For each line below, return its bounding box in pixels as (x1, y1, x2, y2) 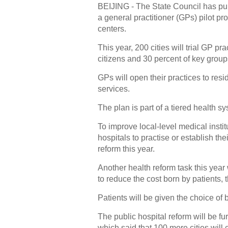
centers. (98, 24, 126, 33)
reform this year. (98, 145, 155, 153)
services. (98, 84, 130, 93)
